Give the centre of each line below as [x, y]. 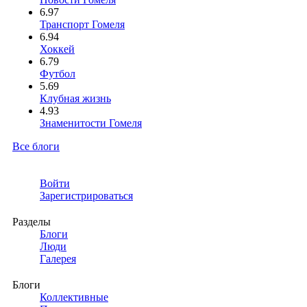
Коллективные [74, 297]
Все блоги [36, 147]
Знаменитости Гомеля [91, 123]
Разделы [32, 222]
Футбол [58, 74]
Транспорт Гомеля [82, 25]
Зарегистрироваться [86, 196]
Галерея [58, 259]
